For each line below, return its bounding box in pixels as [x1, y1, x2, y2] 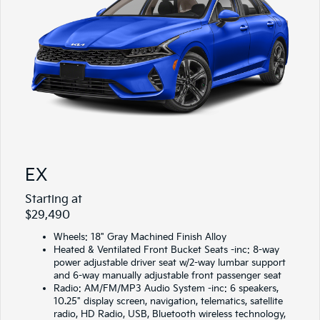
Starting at [25, 192, 82, 206]
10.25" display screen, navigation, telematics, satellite [54, 295, 283, 307]
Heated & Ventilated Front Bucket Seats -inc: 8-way [54, 244, 279, 256]
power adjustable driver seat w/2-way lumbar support [54, 256, 286, 269]
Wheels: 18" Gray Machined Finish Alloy [54, 231, 226, 243]
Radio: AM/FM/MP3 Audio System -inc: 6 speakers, [54, 282, 279, 294]
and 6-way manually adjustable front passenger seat [54, 269, 281, 281]
